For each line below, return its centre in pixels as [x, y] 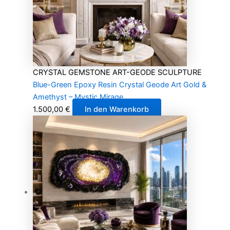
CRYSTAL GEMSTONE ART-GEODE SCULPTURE [117, 72]
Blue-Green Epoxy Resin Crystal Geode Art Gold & [119, 84]
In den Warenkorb [117, 109]
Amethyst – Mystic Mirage [78, 97]
